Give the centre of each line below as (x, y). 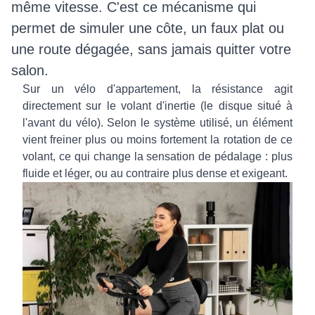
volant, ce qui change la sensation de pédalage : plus (157, 157)
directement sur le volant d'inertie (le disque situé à (157, 106)
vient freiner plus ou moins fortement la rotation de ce (157, 140)
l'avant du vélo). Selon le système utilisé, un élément (157, 123)
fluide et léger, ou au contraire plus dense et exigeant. (155, 174)
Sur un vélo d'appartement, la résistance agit (157, 89)
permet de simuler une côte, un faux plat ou (148, 28)
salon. (30, 71)
